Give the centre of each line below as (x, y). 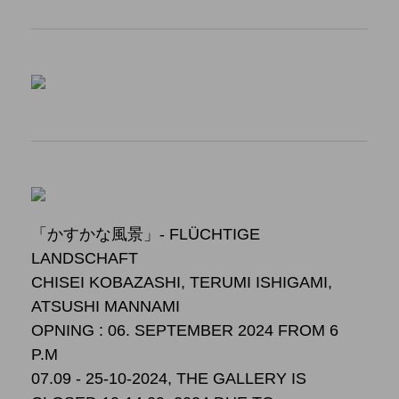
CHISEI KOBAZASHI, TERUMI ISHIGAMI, (182, 281)
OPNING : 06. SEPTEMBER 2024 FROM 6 (185, 330)
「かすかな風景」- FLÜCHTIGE (146, 233)
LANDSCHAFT (85, 257)
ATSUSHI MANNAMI (106, 305)
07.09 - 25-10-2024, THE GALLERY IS (169, 378)
